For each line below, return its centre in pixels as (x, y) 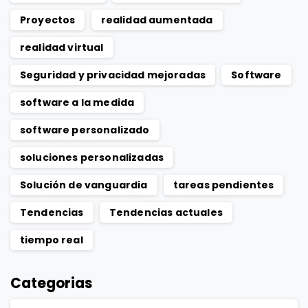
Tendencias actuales (166, 213)
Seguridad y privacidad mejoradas (113, 75)
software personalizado (85, 130)
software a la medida (77, 103)
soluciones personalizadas (92, 158)
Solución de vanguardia (84, 185)
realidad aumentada (157, 20)
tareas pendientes (223, 185)
